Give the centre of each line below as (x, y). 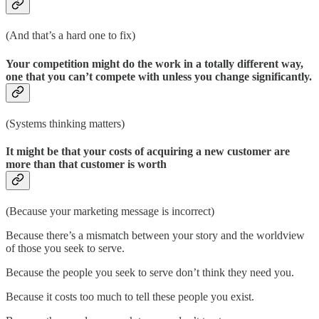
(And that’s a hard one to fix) (70, 36)
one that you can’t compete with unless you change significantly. (159, 76)
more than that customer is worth (86, 164)
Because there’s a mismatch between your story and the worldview (155, 236)
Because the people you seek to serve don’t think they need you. (150, 273)
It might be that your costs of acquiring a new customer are (148, 152)
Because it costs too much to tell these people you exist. (130, 297)
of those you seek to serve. (65, 249)
